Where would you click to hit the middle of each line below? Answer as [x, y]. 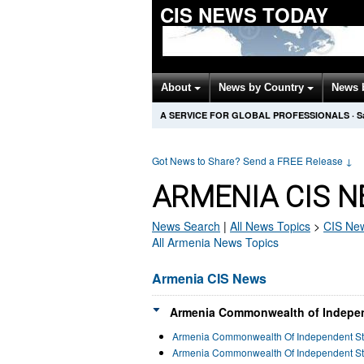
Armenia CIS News [209, 278]
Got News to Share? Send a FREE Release [249, 160]
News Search [186, 226]
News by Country [263, 87]
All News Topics [270, 226]
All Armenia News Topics [215, 242]
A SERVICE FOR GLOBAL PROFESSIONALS [255, 115]
